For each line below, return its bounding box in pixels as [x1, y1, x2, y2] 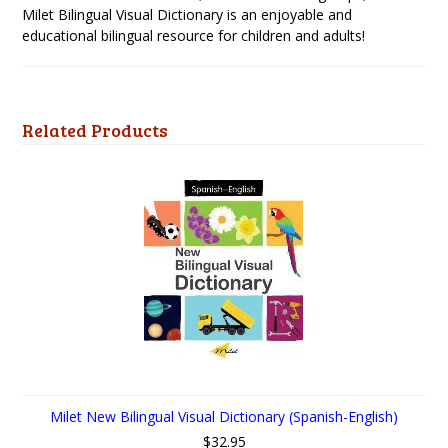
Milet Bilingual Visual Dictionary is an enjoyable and [22, 5, 353, 24]
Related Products [22, 118, 169, 142]
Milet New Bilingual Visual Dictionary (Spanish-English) [50, 407, 398, 426]
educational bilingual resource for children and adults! [22, 26, 366, 45]
